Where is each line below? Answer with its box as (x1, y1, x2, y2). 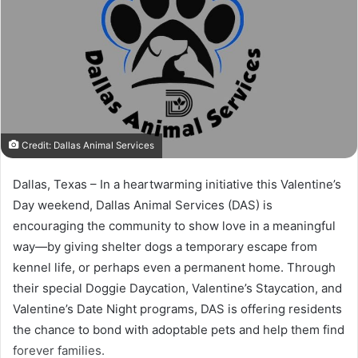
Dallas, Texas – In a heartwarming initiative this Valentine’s (13, 176, 341, 192)
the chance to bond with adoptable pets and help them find (13, 321, 344, 337)
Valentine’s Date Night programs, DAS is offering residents (13, 300, 342, 316)
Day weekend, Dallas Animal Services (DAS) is (13, 197, 272, 213)
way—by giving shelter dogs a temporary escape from (13, 238, 317, 254)
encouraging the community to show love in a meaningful (13, 217, 336, 233)
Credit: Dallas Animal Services (19, 139, 154, 151)
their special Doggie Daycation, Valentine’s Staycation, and (13, 280, 342, 296)
